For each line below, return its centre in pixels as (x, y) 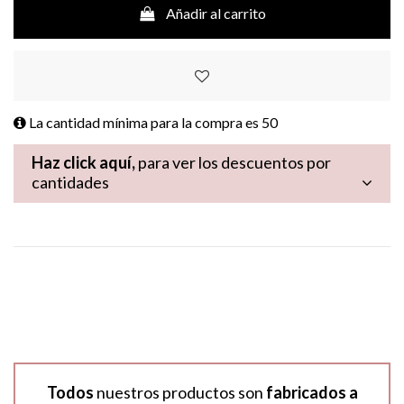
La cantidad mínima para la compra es (144, 123)
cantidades (70, 183)
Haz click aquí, (83, 163)
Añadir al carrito (216, 14)
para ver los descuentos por (233, 163)
